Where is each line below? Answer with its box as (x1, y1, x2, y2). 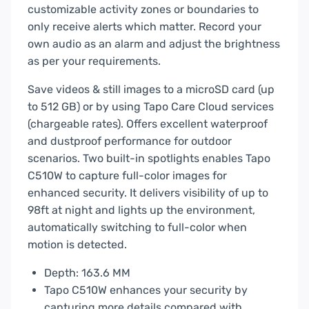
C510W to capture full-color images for (28, 168, 227, 182)
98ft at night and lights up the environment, (28, 203, 255, 217)
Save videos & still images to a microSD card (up (28, 82, 275, 96)
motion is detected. (28, 237, 127, 251)
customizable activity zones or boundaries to (28, 2, 259, 16)
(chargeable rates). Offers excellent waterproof (28, 117, 268, 130)
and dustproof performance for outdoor (28, 134, 232, 148)
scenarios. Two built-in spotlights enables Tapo (28, 151, 270, 165)
